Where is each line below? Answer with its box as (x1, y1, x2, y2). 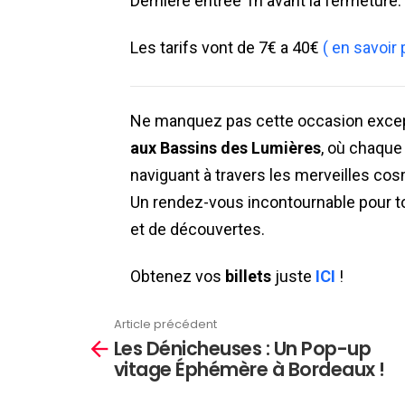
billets (225, 267, 271, 287)
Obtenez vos (130, 267, 225, 287)
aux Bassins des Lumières (130, 137, 321, 157)
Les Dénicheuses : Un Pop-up (114, 334, 372, 362)
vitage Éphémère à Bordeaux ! (114, 355, 385, 382)
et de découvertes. (130, 219, 265, 239)
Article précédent (114, 316, 217, 334)
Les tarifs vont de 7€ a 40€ (130, 38, 323, 58)
